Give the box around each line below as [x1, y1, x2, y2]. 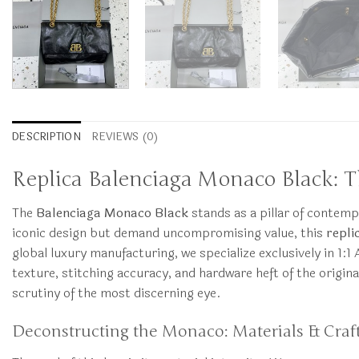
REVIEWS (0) [91, 128, 159, 145]
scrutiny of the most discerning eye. [12, 282, 221, 303]
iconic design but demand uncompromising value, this [12, 222, 326, 243]
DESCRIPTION [12, 128, 81, 145]
